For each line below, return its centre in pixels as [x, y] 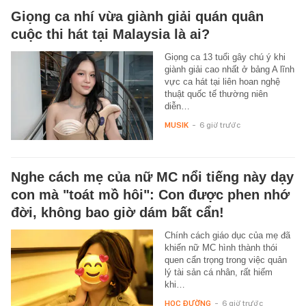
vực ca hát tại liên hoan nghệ [222, 82]
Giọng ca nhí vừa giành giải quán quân [137, 17]
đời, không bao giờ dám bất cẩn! [117, 213]
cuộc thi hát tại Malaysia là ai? [110, 34]
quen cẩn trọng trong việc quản [225, 260]
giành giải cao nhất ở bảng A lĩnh [229, 70]
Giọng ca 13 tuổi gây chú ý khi [225, 57]
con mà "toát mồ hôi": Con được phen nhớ [150, 195]
